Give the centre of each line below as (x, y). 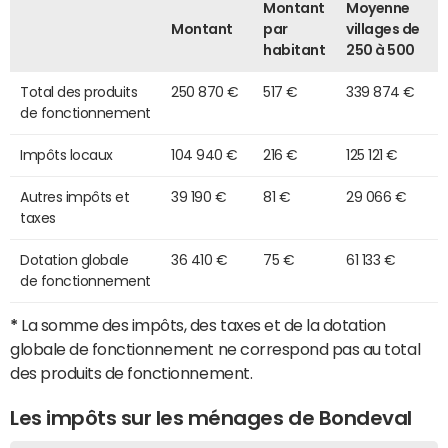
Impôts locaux (66, 154)
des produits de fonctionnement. (131, 372)
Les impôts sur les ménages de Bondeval (211, 417)
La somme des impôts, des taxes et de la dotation (202, 324)
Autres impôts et (75, 196)
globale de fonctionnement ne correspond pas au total (215, 348)
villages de (383, 28)
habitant (294, 49)
